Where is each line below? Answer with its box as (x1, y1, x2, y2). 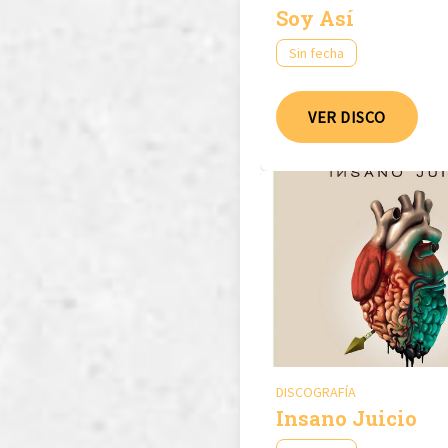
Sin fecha (289, 43, 344, 62)
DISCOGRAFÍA (276, 382, 356, 401)
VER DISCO (308, 106, 386, 127)
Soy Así (276, 4, 354, 31)
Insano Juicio (276, 404, 417, 431)
